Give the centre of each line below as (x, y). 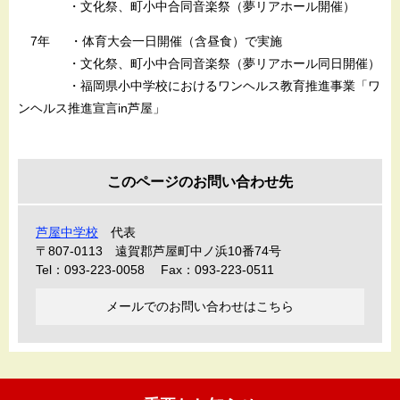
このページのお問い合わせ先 (200, 181)
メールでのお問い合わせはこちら (200, 306)
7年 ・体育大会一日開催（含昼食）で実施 (150, 41)
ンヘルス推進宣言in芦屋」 (92, 108)
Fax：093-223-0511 (217, 269)
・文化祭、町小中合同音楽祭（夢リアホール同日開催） (199, 63)
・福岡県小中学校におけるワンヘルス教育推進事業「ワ (199, 85)
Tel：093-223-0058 (90, 269)
